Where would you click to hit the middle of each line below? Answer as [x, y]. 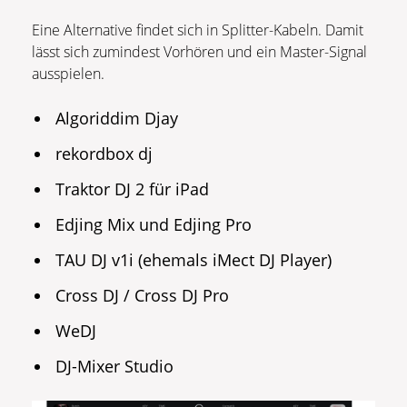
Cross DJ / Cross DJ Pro [143, 296]
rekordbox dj [104, 154]
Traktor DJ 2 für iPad [133, 189]
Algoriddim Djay [117, 119]
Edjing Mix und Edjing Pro [154, 225]
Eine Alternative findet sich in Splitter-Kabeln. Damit [198, 30]
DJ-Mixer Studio [115, 367]
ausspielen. [68, 74]
